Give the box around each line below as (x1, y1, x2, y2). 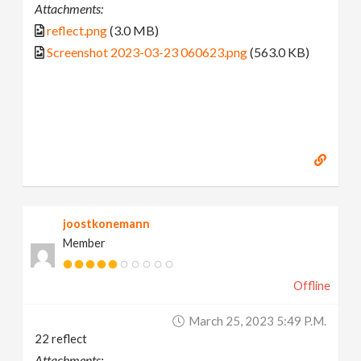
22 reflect (35, 331, 88, 346)
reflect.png (47, 22, 108, 38)
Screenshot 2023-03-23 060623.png (47, 44, 248, 60)
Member (63, 236, 106, 251)
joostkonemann (63, 217, 151, 231)
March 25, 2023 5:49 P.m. (188, 313, 326, 329)
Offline (293, 279, 330, 293)
